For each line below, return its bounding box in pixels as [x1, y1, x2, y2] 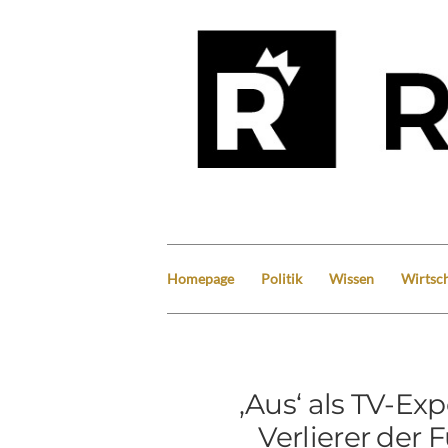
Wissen [329, 269, 374, 287]
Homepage [167, 269, 234, 287]
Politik [261, 269, 302, 287]
